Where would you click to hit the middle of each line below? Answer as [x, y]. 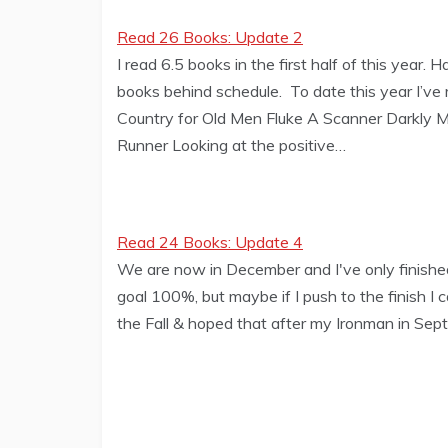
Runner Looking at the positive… [231, 145]
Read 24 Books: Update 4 [210, 242]
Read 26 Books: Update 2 [210, 37]
